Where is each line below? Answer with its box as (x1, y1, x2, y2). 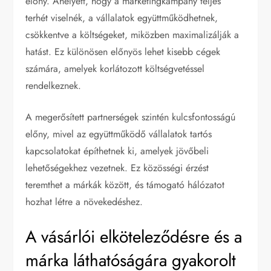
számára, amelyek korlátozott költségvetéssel (25, 62, 205, 76)
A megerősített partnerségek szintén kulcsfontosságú (25, 110, 236, 125)
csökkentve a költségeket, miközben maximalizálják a (25, 28, 240, 42)
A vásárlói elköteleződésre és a (25, 224, 243, 250)
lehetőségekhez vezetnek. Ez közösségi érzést (25, 161, 209, 175)
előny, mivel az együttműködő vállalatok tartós (25, 127, 212, 142)
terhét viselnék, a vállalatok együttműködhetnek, (25, 11, 218, 25)
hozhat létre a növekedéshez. (25, 195, 143, 209)
